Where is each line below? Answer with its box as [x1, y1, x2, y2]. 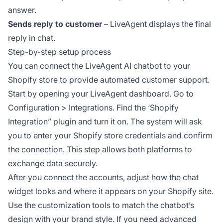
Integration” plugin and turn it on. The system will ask [8, 116, 202, 127]
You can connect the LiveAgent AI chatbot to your [8, 61, 190, 71]
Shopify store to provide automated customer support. [8, 75, 210, 85]
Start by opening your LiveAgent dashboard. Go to [8, 89, 194, 99]
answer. [8, 5, 36, 15]
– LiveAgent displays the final [102, 19, 211, 29]
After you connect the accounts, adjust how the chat [8, 172, 199, 183]
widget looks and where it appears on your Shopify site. [8, 186, 214, 197]
